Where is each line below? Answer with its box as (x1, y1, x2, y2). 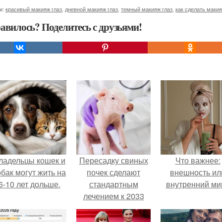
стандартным (89, 178, 138, 190)
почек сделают (87, 166, 140, 178)
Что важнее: (175, 155, 221, 166)
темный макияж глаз (121, 5, 172, 13)
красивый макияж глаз (5, 5, 62, 13)
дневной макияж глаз (65, 5, 118, 13)
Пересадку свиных (79, 155, 148, 166)
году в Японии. (86, 202, 141, 214)
